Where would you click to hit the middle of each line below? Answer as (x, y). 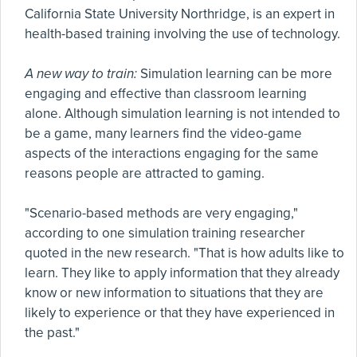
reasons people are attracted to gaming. (145, 173)
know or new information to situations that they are (174, 293)
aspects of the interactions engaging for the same (172, 153)
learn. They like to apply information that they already (182, 273)
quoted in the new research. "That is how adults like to (184, 253)
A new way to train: (81, 74)
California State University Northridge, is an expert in (180, 14)
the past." (52, 333)
